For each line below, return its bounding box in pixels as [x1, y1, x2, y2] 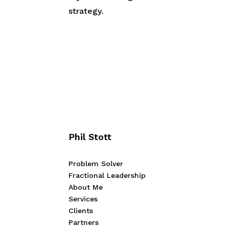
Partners [68, 218, 99, 227]
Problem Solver [68, 159, 124, 168]
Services [68, 195, 98, 203]
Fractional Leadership [68, 171, 146, 180]
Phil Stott [68, 131, 112, 143]
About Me [68, 183, 103, 192]
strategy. [68, 6, 104, 16]
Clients [68, 207, 94, 215]
